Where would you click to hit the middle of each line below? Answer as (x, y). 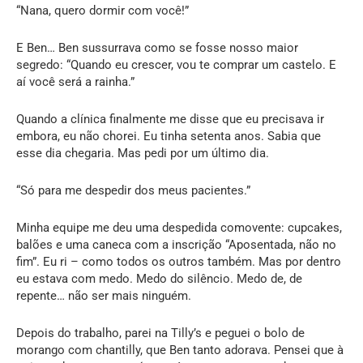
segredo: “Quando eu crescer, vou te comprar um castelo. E (176, 64)
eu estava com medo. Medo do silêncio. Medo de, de (159, 278)
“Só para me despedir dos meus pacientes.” (133, 190)
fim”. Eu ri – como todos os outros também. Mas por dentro (179, 261)
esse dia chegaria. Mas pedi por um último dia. (143, 153)
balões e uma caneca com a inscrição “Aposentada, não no (176, 244)
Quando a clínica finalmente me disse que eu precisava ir (170, 119)
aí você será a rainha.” (75, 81)
